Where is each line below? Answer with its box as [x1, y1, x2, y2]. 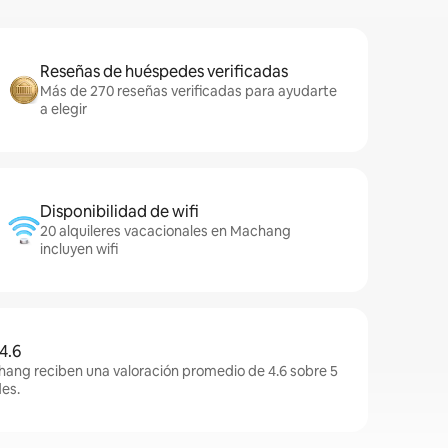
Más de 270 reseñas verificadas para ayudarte [40, 82, 337, 100]
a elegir [40, 100, 87, 118]
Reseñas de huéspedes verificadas [40, 61, 288, 82]
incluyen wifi [40, 240, 118, 258]
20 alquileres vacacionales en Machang [40, 222, 291, 240]
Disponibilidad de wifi [40, 201, 199, 222]
